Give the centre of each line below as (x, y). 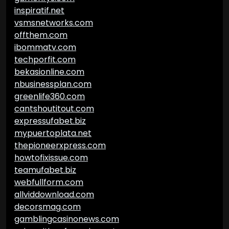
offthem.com (41, 35)
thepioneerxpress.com (60, 145)
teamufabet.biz (45, 170)
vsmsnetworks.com (54, 23)
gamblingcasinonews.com (67, 219)
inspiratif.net (39, 10)
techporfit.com (45, 60)
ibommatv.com (45, 47)
